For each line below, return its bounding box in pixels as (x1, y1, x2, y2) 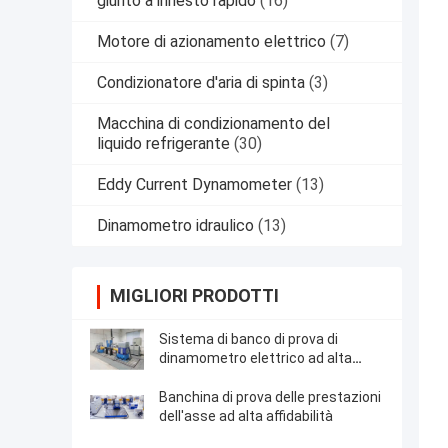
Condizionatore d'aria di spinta (97, 73, 305, 93)
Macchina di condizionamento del (97, 114, 330, 134)
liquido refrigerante (97, 134, 230, 154)
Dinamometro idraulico (97, 216, 254, 236)
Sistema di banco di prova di (159, 331, 338, 348)
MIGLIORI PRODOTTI (110, 285, 279, 307)
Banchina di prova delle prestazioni (159, 389, 381, 406)
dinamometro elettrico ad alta (159, 350, 352, 367)
